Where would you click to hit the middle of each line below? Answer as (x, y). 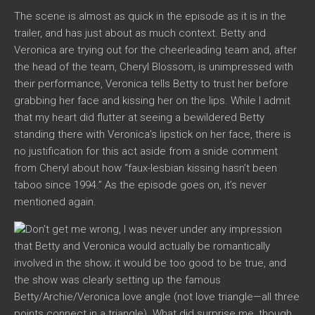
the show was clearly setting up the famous (117, 279)
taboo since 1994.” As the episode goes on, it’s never (140, 185)
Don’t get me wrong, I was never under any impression (154, 229)
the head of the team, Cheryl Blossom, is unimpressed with (154, 66)
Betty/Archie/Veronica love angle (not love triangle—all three (157, 296)
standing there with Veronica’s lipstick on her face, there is (153, 134)
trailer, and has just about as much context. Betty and (140, 33)
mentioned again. (55, 201)
